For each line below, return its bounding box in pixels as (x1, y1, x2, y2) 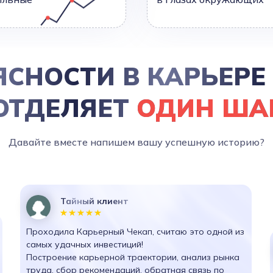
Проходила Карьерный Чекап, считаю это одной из (26, 226, 244, 237)
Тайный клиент (60, 196, 129, 207)
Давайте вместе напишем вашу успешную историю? (8, 136, 264, 148)
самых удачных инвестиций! (26, 239, 143, 250)
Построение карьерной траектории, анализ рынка (26, 252, 239, 263)
